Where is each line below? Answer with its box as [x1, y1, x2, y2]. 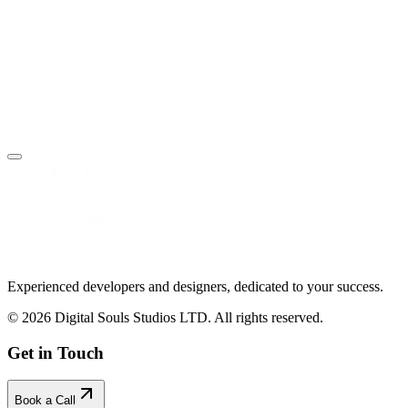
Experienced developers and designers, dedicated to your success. [7, 278, 383, 294]
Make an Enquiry [157, 172, 246, 187]
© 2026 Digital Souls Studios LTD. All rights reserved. [7, 309, 323, 325]
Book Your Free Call [15, 172, 120, 187]
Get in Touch [7, 342, 104, 362]
